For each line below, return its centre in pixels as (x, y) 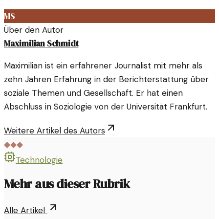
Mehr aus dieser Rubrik (67, 184)
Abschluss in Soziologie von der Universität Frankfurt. (106, 106)
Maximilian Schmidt (41, 43)
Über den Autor (34, 30)
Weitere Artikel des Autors (55, 130)
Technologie (39, 160)
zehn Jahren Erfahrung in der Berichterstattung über (106, 79)
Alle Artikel (26, 210)
